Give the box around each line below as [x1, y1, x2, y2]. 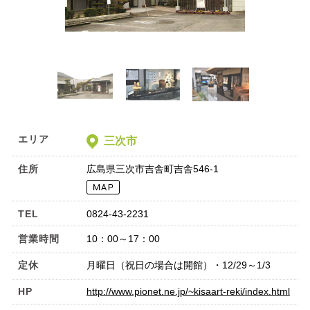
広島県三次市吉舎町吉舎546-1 [86, 163, 219, 174]
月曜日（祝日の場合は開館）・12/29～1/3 [86, 259, 271, 271]
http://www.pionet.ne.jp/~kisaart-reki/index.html [86, 286, 290, 298]
